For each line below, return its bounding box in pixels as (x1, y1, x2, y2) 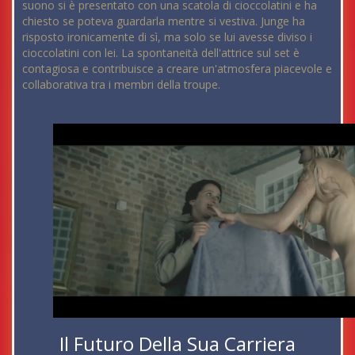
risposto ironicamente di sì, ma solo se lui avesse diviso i (22, 29, 312, 45)
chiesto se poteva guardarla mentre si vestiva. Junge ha (22, 13, 305, 29)
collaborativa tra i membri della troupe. (22, 77, 220, 93)
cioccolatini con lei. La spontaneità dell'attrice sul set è (22, 45, 300, 61)
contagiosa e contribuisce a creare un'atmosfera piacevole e (22, 61, 332, 77)
